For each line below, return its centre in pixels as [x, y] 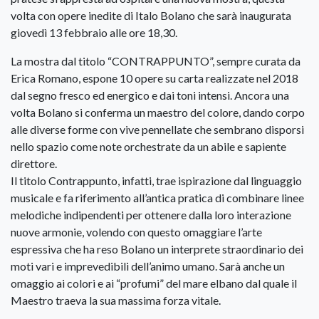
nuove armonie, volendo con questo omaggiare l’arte [136, 232]
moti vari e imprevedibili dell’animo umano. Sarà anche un [148, 266]
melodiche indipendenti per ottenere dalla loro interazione [151, 215]
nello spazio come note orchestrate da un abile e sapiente [148, 147]
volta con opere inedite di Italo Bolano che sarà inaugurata [151, 16]
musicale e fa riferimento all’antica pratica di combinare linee [157, 198]
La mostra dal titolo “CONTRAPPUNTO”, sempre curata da [156, 61]
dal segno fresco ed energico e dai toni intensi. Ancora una [150, 95]
